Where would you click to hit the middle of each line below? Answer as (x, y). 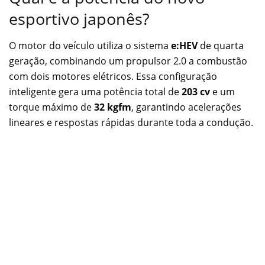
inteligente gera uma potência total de (95, 92)
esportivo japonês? (79, 19)
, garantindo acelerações (186, 107)
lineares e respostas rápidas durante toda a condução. (131, 123)
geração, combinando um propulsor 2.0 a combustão (128, 61)
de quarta (221, 46)
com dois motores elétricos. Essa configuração (113, 77)
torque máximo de (51, 107)
